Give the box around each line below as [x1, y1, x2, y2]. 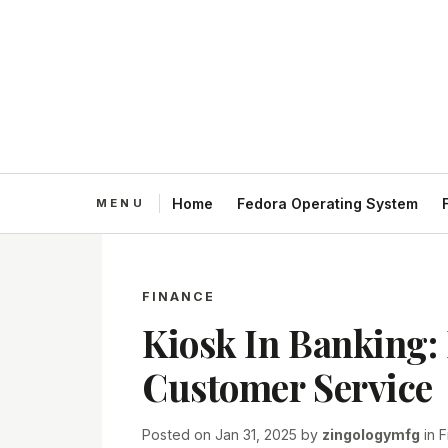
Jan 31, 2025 [215, 426, 297, 443]
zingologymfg [322, 426, 420, 443]
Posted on [142, 426, 215, 443]
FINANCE [142, 289, 215, 304]
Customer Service [142, 362, 433, 411]
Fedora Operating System [236, 195, 418, 212]
